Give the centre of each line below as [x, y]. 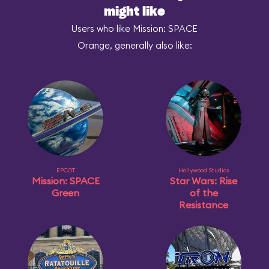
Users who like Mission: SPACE [134, 29]
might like [134, 12]
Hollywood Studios [204, 170]
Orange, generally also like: [134, 45]
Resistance [204, 205]
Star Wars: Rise [204, 181]
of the [204, 193]
